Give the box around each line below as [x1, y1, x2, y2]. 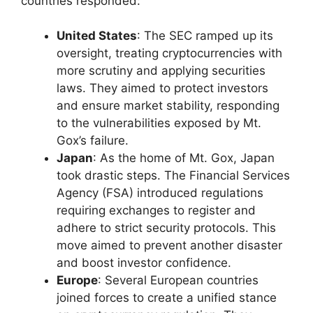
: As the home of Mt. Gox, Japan [93, 151, 275, 166]
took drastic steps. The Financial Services [57, 168, 290, 183]
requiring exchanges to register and [57, 203, 256, 218]
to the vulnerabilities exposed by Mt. [57, 116, 261, 131]
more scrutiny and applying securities [57, 64, 265, 78]
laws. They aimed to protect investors [57, 81, 268, 96]
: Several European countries [98, 273, 259, 288]
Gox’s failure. [57, 133, 129, 148]
